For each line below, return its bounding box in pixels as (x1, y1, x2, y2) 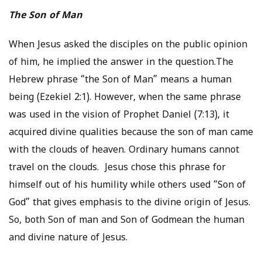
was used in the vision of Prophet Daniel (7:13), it (9, 109, 229, 122)
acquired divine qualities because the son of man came (9, 127, 253, 139)
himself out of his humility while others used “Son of (9, 180, 246, 192)
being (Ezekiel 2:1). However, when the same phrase (9, 92, 241, 104)
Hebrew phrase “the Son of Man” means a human (9, 74, 232, 87)
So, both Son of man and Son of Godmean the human (9, 215, 244, 227)
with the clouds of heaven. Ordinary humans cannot (9, 144, 239, 157)
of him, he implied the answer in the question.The (9, 57, 233, 69)
